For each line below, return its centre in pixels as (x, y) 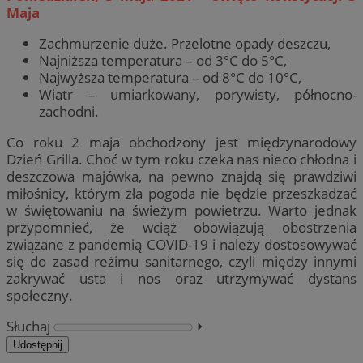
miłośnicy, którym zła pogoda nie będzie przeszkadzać (181, 194)
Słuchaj (28, 327)
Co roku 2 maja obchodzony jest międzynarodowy (181, 143)
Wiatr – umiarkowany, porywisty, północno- (198, 94)
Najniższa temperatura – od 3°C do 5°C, (163, 60)
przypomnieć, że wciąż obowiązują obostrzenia (181, 228)
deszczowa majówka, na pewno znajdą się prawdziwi (181, 177)
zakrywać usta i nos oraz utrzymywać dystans (181, 279)
